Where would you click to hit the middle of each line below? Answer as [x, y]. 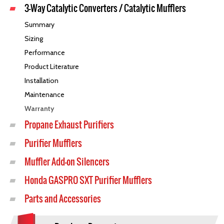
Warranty [39, 108]
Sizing [33, 38]
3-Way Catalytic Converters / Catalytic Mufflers [105, 8]
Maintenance [44, 94]
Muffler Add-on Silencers [67, 162]
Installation [41, 80]
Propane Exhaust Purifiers [69, 125]
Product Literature [51, 66]
